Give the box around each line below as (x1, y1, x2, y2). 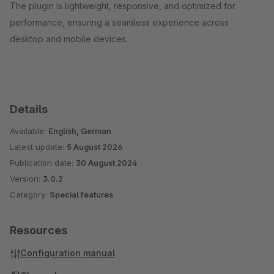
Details (10, 103, 48, 116)
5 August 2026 (67, 142, 122, 152)
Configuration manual (20, 248, 115, 258)
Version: (10, 174, 43, 183)
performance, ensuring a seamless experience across (10, 17, 229, 28)
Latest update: (10, 142, 67, 152)
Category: (10, 190, 50, 199)
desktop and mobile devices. (10, 34, 128, 44)
